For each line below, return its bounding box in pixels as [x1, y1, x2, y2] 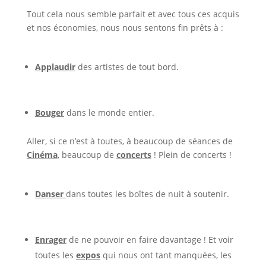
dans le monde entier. [64, 106, 154, 118]
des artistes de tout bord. [75, 61, 179, 72]
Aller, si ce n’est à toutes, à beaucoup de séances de [26, 135, 233, 147]
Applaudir [34, 61, 75, 72]
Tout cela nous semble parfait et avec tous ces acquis [26, 8, 239, 20]
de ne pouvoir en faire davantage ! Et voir [66, 233, 233, 245]
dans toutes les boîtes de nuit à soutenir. [65, 188, 229, 199]
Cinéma [26, 148, 58, 160]
